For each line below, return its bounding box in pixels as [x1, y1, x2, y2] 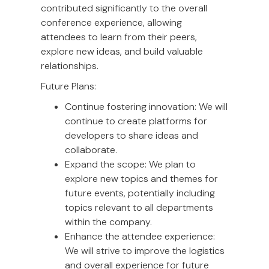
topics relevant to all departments [65, 201, 213, 214]
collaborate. [65, 144, 117, 157]
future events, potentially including [65, 187, 215, 200]
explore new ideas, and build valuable [41, 45, 203, 58]
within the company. [65, 216, 152, 229]
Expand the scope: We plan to [65, 158, 196, 171]
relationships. [41, 59, 98, 73]
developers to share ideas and [65, 129, 198, 142]
